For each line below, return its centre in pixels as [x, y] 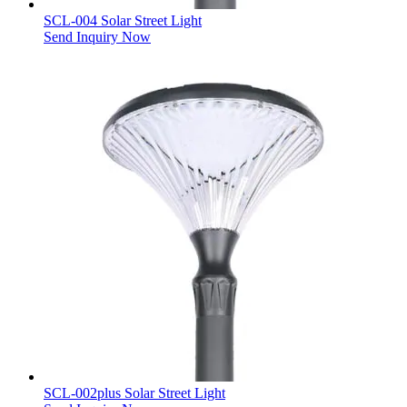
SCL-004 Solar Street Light [123, 21]
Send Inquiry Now [97, 37]
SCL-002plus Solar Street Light [134, 393]
